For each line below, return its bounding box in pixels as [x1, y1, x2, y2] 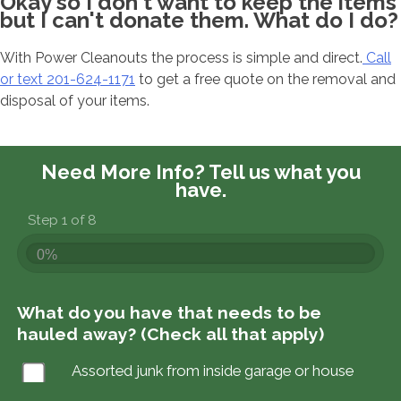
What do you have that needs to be [17, 303, 322, 323]
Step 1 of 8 [28, 211, 98, 229]
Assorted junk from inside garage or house [72, 361, 354, 380]
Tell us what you [208, 160, 361, 184]
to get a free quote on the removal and [135, 70, 396, 88]
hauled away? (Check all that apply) [17, 324, 325, 345]
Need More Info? [40, 160, 209, 184]
